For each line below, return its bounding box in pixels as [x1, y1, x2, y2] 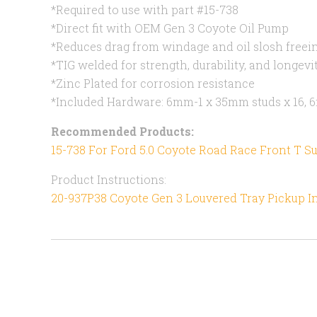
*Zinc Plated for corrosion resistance [51, 76, 255, 91]
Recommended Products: [51, 124, 194, 139]
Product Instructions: [51, 172, 166, 188]
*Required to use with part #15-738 [51, 2, 238, 18]
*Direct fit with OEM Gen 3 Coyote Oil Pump [51, 21, 289, 36]
